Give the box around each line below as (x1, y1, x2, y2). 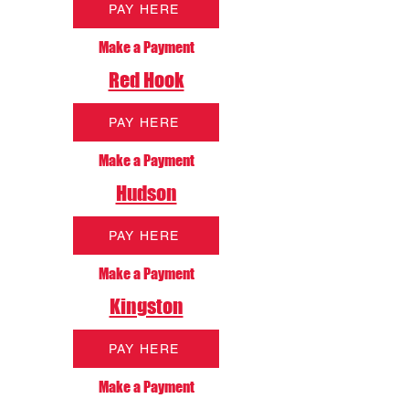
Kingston (109, 294, 184, 319)
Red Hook (108, 68, 184, 92)
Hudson (115, 181, 177, 205)
